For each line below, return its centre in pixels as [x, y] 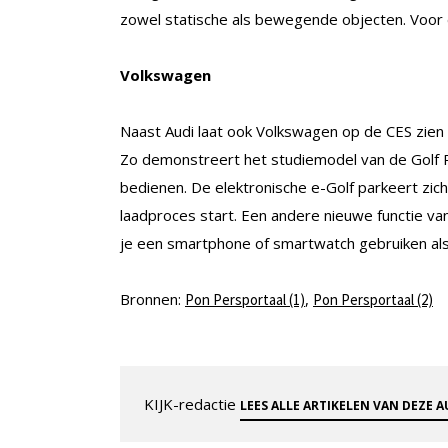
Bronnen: [152, 299]
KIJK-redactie [192, 404]
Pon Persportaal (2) [373, 300]
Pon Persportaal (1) [245, 300]
